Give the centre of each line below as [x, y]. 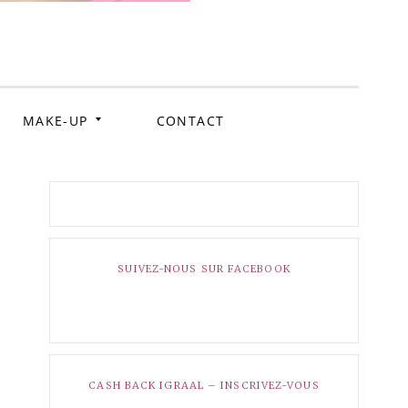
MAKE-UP [55, 120]
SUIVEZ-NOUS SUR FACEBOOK [204, 268]
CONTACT [190, 120]
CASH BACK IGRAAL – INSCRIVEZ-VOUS [204, 385]
